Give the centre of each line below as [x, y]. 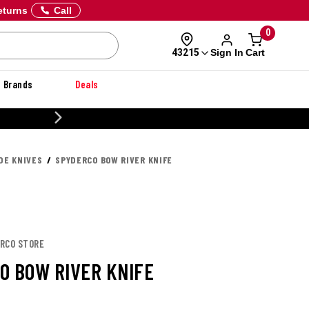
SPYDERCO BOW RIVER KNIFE [114, 160]
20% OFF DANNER [257, 118]
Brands [18, 84]
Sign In [227, 52]
